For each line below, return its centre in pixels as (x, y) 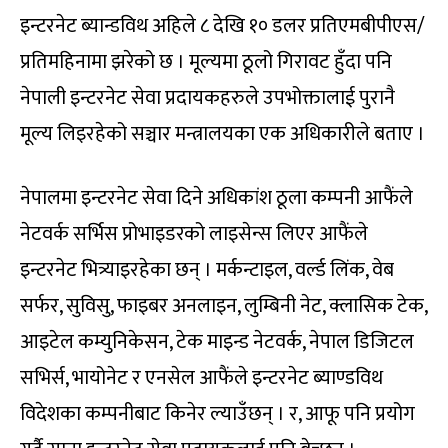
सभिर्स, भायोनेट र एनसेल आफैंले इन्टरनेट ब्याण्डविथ (201, 377)
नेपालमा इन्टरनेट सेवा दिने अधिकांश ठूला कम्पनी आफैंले (216, 197)
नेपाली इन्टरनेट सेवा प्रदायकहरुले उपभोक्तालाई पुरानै (207, 97)
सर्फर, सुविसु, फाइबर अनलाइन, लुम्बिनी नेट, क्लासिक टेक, (223, 305)
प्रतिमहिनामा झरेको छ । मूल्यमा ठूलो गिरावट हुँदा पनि (206, 61)
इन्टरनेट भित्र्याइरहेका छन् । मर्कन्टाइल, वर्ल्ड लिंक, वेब (207, 269)
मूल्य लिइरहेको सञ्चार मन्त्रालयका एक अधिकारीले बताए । (222, 133)
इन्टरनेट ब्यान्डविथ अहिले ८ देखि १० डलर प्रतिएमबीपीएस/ (222, 25)
